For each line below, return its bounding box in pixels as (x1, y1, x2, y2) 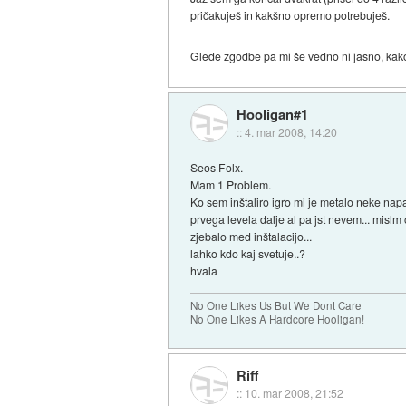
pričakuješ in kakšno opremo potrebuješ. (190, 7, 391, 24)
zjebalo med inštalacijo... (190, 227, 313, 244)
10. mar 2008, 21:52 (244, 385, 343, 401)
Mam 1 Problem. (190, 176, 272, 192)
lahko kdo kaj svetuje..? (190, 245, 306, 261)
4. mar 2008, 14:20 (244, 124, 337, 140)
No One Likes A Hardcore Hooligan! (190, 311, 365, 326)
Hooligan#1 (236, 104, 308, 125)
